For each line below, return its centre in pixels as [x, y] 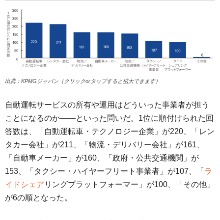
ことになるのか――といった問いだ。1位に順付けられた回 [109, 118]
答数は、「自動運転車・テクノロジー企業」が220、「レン [110, 131]
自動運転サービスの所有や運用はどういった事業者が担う [107, 105]
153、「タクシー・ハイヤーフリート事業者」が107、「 [105, 171]
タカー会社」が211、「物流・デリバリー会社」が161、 [105, 144]
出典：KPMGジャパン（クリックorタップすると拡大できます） [83, 81]
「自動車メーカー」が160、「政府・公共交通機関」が [102, 158]
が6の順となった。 [39, 197]
